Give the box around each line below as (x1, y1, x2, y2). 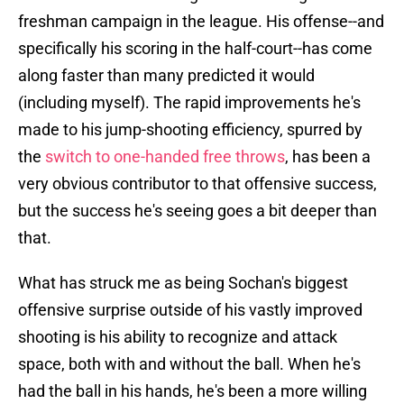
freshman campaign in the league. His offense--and (18, 12, 384, 32)
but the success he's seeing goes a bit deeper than (18, 201, 377, 221)
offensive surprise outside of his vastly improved (18, 300, 363, 320)
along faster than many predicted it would (18, 66, 315, 86)
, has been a (285, 147, 371, 167)
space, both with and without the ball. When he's (18, 354, 361, 374)
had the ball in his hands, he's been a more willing (18, 381, 367, 401)
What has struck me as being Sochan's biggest (18, 273, 348, 293)
